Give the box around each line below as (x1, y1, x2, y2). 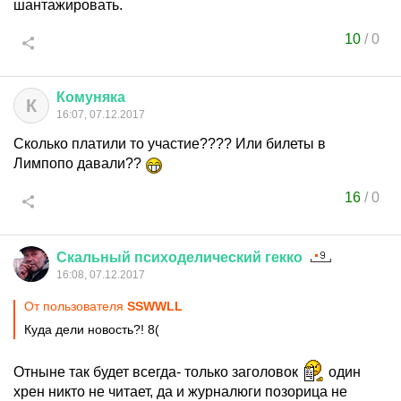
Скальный (56, 250, 131, 265)
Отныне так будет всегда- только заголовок (13, 364, 302, 380)
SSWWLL (127, 299, 183, 313)
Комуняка (56, 90, 125, 105)
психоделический (134, 250, 261, 265)
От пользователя (24, 299, 127, 313)
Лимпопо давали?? (13, 156, 145, 171)
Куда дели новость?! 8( (24, 322, 159, 337)
